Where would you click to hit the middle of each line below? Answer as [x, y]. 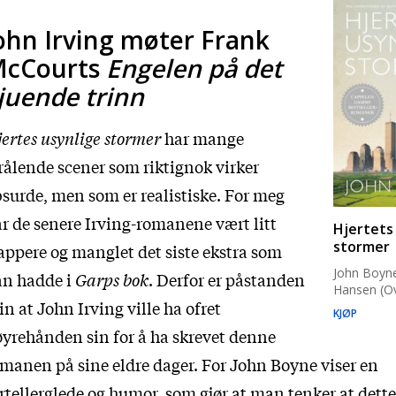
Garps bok [112, 279]
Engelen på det [194, 68]
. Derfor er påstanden [227, 279]
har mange [202, 138]
